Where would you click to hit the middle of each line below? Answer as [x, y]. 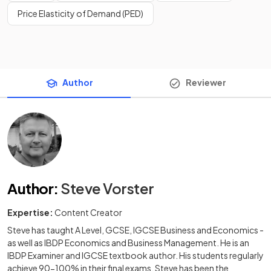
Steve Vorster [107, 188]
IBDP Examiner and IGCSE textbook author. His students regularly [135, 256]
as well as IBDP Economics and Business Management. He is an [128, 243]
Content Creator [88, 213]
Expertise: [30, 213]
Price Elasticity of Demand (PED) [80, 13]
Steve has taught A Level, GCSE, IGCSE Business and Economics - [135, 230]
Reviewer [206, 82]
